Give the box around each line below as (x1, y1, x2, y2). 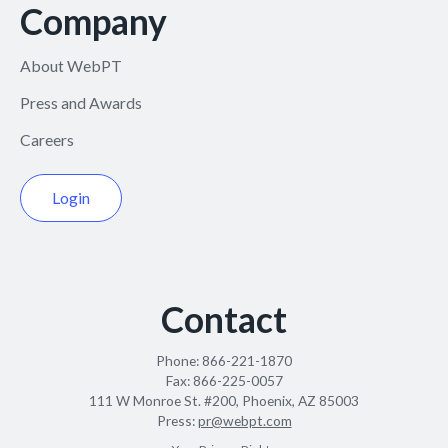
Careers (19, 129, 74, 149)
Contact (161, 298, 287, 342)
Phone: (156, 352, 202, 370)
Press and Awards (19, 92, 142, 112)
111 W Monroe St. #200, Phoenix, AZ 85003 (89, 392, 359, 410)
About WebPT (19, 55, 122, 75)
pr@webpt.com (197, 412, 292, 430)
